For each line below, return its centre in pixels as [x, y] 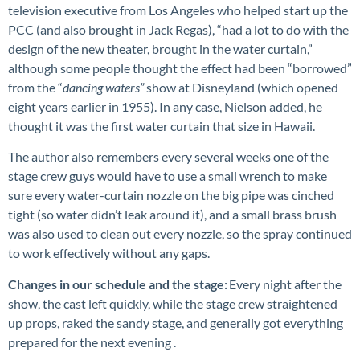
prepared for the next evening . [92, 342]
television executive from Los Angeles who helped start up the [178, 10]
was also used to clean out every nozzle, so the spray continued [180, 234]
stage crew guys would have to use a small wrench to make [168, 176]
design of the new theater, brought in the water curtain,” [160, 48]
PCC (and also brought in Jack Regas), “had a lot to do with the [178, 29]
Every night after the [284, 284]
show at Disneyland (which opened [242, 87]
